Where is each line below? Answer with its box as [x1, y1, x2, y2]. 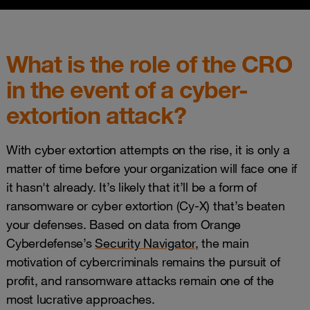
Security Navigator [95, 235, 195, 250]
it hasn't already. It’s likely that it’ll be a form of [6, 179, 257, 194]
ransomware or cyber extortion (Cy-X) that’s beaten [6, 198, 285, 213]
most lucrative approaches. [6, 291, 158, 307]
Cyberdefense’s [6, 235, 95, 250]
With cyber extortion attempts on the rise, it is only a [6, 142, 290, 157]
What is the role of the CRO [6, 49, 292, 78]
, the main [194, 235, 249, 250]
